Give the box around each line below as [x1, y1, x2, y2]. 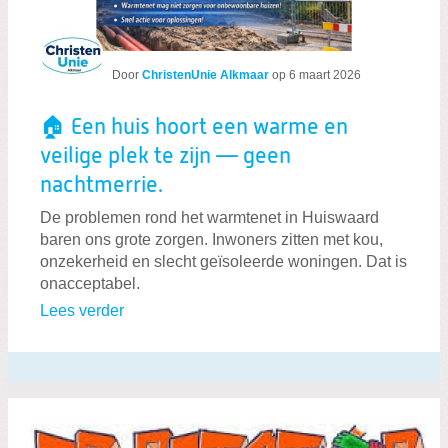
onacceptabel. [40, 275, 140, 293]
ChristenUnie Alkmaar [142, 67, 269, 82]
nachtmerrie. [40, 174, 163, 197]
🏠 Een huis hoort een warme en [40, 116, 348, 139]
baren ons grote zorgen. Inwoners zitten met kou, [40, 231, 383, 249]
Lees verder [40, 302, 124, 320]
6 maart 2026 [289, 67, 361, 82]
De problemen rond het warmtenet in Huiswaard [40, 209, 379, 227]
